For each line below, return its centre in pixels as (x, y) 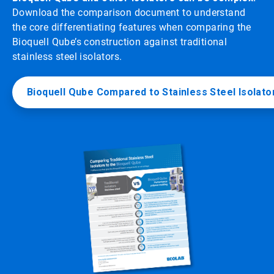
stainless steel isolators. (67, 57)
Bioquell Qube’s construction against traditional (120, 42)
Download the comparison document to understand (129, 13)
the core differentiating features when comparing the (132, 28)
